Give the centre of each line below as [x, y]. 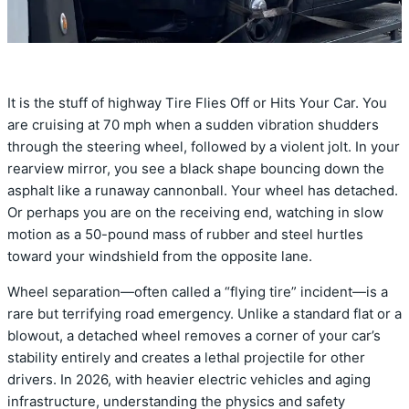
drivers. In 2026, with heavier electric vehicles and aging [189, 379]
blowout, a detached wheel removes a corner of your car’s [194, 336]
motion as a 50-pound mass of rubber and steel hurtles [185, 234]
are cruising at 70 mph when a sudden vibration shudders [193, 125]
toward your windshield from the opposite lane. [160, 256]
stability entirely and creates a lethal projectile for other [186, 357]
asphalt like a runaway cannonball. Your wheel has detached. [203, 190]
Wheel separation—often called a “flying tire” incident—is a [198, 292]
